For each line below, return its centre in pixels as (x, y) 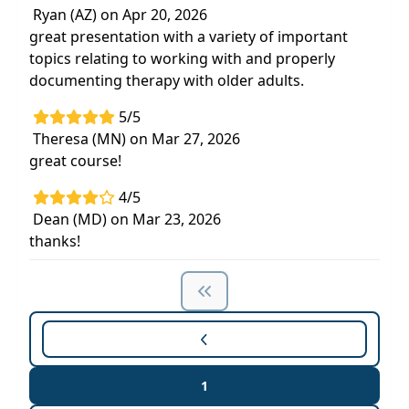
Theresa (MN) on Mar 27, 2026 (136, 139)
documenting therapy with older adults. (167, 80)
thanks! (55, 241)
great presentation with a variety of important (189, 37)
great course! (75, 161)
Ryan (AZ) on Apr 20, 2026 (120, 15)
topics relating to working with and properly (182, 58)
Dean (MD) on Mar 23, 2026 (127, 219)
